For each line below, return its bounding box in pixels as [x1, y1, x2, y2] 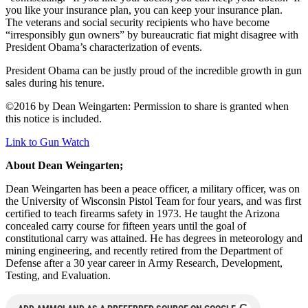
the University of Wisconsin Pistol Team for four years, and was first [5, 195, 301, 207]
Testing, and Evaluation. [5, 269, 111, 281]
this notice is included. [5, 112, 102, 124]
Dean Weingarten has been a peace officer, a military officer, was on [5, 182, 300, 195]
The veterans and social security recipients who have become [5, 16, 269, 28]
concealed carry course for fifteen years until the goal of [5, 219, 246, 232]
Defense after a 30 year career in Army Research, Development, [5, 256, 283, 269]
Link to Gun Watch [5, 135, 89, 148]
